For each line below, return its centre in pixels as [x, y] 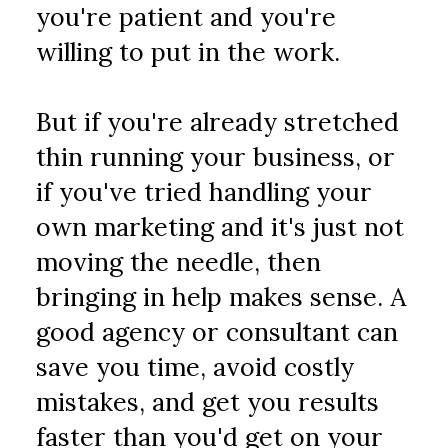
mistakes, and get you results [208, 402]
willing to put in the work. [188, 52]
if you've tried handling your [204, 192]
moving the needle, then [179, 262]
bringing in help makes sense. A [221, 297]
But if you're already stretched [218, 122]
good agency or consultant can [217, 332]
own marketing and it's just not [220, 227]
